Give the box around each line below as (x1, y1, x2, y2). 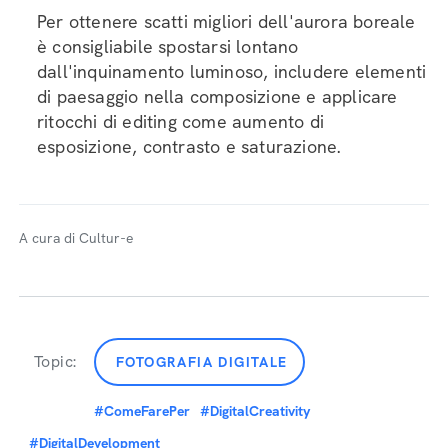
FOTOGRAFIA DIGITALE (116, 353, 288, 371)
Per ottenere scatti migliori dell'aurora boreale (37, 10, 416, 33)
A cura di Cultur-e (19, 229, 133, 247)
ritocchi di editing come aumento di (37, 110, 324, 133)
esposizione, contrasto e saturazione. (37, 135, 341, 158)
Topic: (34, 351, 77, 372)
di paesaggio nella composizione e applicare (37, 85, 398, 108)
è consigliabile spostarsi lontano (37, 35, 299, 58)
